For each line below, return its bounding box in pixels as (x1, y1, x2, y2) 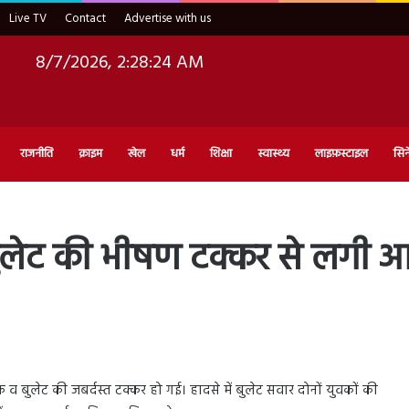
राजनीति (20, 143, 53, 163)
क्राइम (79, 143, 102, 163)
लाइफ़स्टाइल (315, 143, 368, 163)
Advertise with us (124, 9, 211, 28)
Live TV (9, 9, 47, 28)
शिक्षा (210, 143, 232, 163)
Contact (65, 9, 106, 28)
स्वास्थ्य (257, 143, 289, 163)
